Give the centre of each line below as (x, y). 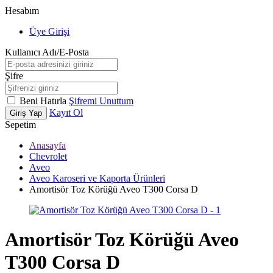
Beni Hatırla (44, 101)
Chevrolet (48, 156)
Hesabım (22, 11)
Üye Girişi (49, 31)
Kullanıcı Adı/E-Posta (47, 52)
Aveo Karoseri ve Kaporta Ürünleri (97, 178)
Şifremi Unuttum (101, 101)
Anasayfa (48, 145)
